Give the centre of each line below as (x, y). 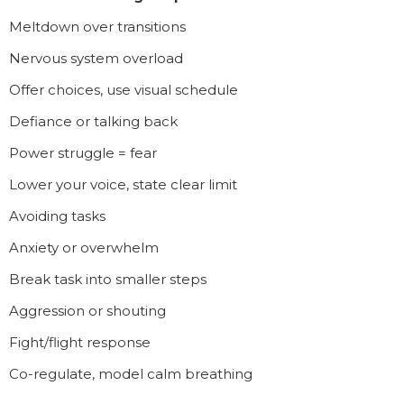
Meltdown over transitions (97, 26)
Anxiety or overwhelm (84, 247)
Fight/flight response (80, 342)
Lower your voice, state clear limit (123, 184)
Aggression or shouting (87, 310)
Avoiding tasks (57, 216)
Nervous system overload (96, 58)
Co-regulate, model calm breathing (131, 373)
